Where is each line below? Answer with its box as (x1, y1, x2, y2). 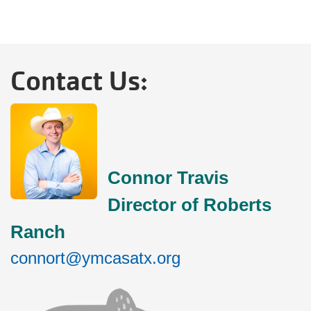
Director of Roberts (108, 194, 272, 215)
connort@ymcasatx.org (10, 249, 180, 267)
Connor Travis (108, 167, 234, 188)
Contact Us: (10, 65, 148, 98)
